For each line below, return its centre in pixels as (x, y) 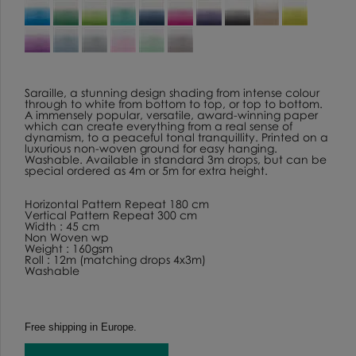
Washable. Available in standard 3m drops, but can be (176, 159)
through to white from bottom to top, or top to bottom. (174, 103)
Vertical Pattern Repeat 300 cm (111, 215)
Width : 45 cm (62, 226)
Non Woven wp (67, 237)
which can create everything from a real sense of (159, 126)
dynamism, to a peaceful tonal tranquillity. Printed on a (176, 137)
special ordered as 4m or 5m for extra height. (146, 170)
